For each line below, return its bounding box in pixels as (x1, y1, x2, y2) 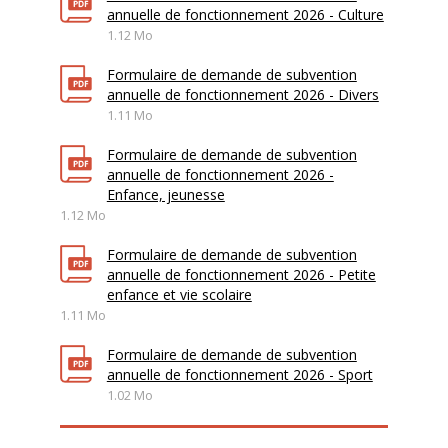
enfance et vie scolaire (106, 285, 252, 304)
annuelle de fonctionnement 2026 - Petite (106, 265, 376, 284)
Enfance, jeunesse (106, 185, 225, 204)
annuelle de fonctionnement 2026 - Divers (106, 85, 379, 104)
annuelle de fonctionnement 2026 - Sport (106, 365, 373, 384)
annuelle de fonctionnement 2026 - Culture (106, 5, 384, 24)
